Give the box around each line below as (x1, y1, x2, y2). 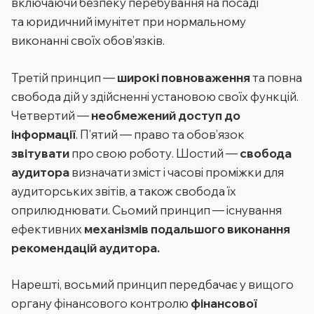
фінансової (191, 296, 257, 310)
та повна (252, 69, 302, 85)
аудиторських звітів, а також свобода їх (11, 183, 236, 198)
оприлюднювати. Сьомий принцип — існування (11, 202, 282, 217)
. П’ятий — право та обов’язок (76, 126, 245, 142)
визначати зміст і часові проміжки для (69, 164, 284, 179)
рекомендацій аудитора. (11, 240, 160, 255)
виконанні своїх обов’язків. (11, 33, 165, 48)
